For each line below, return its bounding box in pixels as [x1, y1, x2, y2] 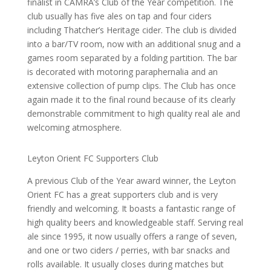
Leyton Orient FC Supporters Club [27, 152, 158, 164]
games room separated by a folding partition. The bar [27, 52, 237, 64]
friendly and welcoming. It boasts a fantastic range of [27, 203, 235, 214]
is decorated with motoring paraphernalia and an [27, 66, 218, 77]
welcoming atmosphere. [27, 122, 122, 133]
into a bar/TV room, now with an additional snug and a [27, 38, 241, 50]
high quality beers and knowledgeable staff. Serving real [27, 217, 243, 228]
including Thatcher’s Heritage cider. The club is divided [27, 24, 237, 36]
